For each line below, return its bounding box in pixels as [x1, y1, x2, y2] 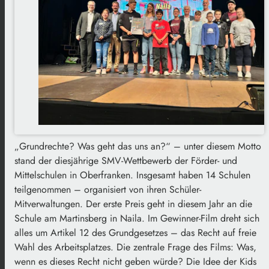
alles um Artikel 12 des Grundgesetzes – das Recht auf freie [14, 225, 256, 240]
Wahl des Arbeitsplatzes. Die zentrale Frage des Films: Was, [14, 240, 256, 254]
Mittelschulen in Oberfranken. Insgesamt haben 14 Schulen [14, 168, 250, 182]
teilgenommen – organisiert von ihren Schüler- [14, 182, 201, 196]
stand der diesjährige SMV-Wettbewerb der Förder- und [14, 153, 237, 168]
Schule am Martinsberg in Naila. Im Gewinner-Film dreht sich [14, 211, 259, 225]
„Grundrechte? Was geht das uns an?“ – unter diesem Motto [14, 139, 261, 153]
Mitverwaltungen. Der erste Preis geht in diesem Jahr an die [14, 196, 252, 211]
